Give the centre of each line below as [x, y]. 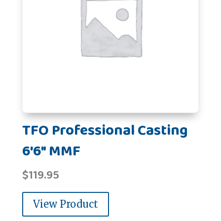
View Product [65, 204]
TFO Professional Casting [105, 130]
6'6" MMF [51, 151]
